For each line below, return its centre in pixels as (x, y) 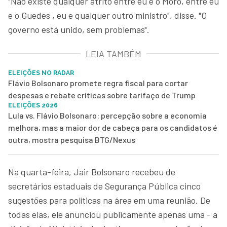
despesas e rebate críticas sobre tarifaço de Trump (102, 95)
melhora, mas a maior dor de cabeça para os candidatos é (113, 127)
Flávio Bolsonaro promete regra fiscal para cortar (98, 83)
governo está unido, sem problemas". (79, 29)
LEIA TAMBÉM (113, 53)
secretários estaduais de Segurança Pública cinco (104, 186)
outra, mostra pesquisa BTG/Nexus (72, 139)
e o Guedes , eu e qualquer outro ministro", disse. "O (107, 15)
